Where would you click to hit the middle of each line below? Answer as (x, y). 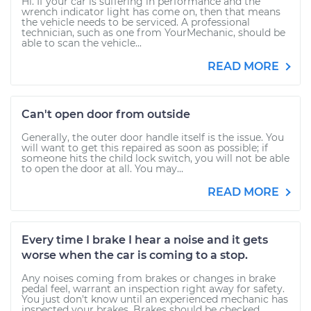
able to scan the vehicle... (82, 43)
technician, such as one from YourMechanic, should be (153, 33)
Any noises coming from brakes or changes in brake (149, 278)
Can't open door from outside (106, 114)
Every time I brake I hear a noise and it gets (145, 240)
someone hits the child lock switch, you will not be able (155, 158)
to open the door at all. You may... (102, 169)
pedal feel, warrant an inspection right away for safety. (153, 289)
